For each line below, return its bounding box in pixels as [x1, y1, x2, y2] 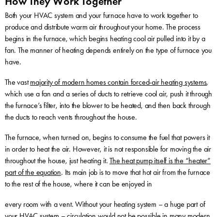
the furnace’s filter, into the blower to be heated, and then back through [4, 100, 211, 110]
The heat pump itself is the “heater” [109, 155, 211, 165]
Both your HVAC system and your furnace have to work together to [4, 10, 198, 20]
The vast [4, 77, 31, 87]
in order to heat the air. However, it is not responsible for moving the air [4, 144, 211, 154]
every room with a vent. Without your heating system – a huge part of [4, 199, 205, 209]
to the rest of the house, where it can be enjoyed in [4, 179, 152, 188]
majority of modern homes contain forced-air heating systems [30, 77, 207, 87]
